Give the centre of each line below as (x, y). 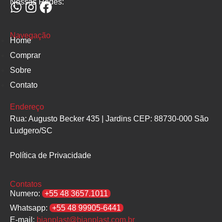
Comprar (25, 55)
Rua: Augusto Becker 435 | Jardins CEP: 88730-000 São (109, 119)
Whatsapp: (30, 208)
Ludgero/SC (31, 131)
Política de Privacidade (51, 155)
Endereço (27, 107)
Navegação (30, 35)
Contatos (26, 184)
